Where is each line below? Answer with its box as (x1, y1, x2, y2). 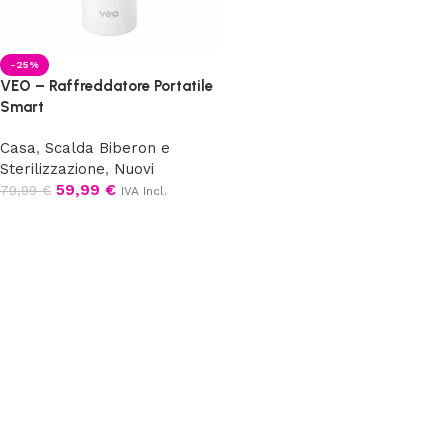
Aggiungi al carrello (14, 212, 134, 226)
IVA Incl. (121, 184, 167, 198)
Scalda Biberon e (45, 139, 170, 157)
